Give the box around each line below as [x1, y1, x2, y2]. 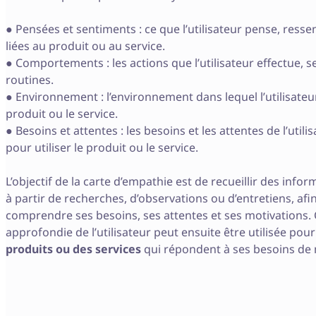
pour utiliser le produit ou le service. [6, 139, 198, 155]
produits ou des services [6, 241, 141, 257]
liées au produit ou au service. [6, 37, 165, 54]
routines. [6, 71, 54, 87]
